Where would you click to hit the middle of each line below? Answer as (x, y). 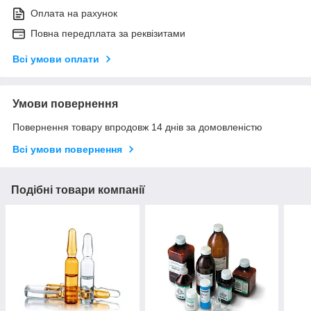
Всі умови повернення (67, 149)
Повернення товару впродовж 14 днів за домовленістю (137, 127)
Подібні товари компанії (78, 190)
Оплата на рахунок (74, 13)
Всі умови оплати (56, 59)
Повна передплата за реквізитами (108, 33)
